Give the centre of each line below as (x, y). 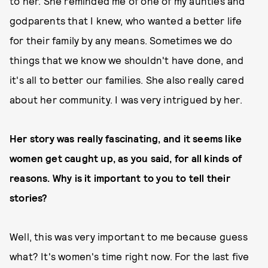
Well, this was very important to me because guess (129, 236)
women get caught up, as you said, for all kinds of (126, 158)
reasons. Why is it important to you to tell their (120, 178)
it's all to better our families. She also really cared (127, 80)
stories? (29, 197)
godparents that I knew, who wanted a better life (126, 20)
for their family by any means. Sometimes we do (121, 40)
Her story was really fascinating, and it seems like (126, 138)
